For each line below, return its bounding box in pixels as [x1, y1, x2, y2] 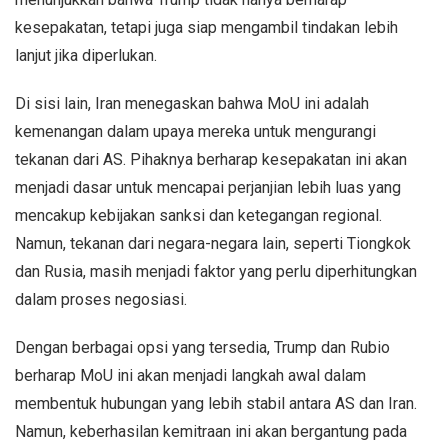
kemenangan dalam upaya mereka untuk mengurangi [15, 121, 376, 141]
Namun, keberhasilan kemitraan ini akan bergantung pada [15, 421, 407, 441]
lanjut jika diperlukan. [15, 45, 157, 65]
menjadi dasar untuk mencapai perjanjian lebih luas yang [15, 177, 401, 197]
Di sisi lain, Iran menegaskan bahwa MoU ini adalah [15, 93, 369, 113]
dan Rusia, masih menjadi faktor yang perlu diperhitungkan [15, 261, 417, 281]
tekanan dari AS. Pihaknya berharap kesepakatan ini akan [15, 149, 407, 169]
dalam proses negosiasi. [15, 289, 187, 309]
